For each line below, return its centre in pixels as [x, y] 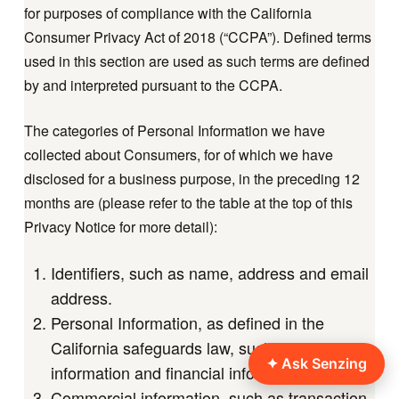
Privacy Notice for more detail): [120, 226]
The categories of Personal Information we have [174, 130]
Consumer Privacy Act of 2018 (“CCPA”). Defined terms [197, 37]
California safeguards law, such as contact [200, 347]
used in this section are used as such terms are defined [196, 61]
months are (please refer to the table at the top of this [188, 202]
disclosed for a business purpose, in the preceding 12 [191, 178]
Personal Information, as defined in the [187, 322]
